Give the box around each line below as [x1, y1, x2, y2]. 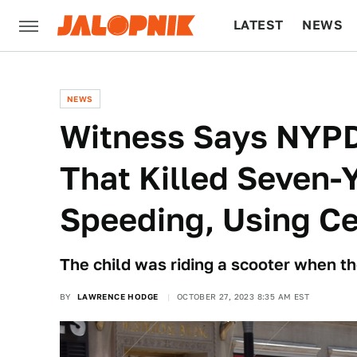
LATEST [233, 18, 284, 33]
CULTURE [233, 69, 295, 84]
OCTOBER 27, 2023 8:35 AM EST [176, 292, 310, 301]
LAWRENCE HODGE [76, 292, 159, 301]
